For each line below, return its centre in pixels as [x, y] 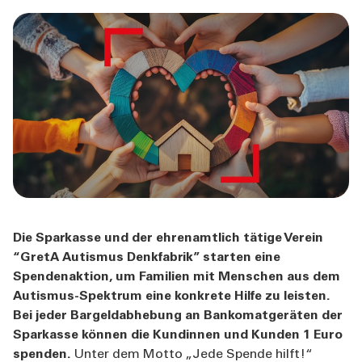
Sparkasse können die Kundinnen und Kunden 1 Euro [178, 335]
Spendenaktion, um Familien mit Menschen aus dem [177, 277]
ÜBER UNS [48, 13]
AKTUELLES [53, 108]
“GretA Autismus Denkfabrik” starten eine [147, 257]
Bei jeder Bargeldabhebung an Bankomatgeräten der [178, 316]
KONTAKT [46, 156]
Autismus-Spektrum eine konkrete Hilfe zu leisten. [172, 296]
